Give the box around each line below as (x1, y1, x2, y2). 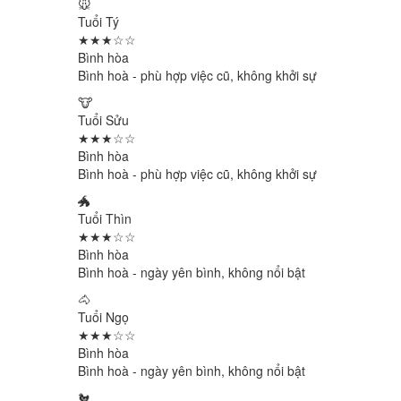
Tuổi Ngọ (78, 308, 129, 326)
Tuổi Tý (78, 13, 119, 30)
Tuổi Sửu (78, 111, 129, 129)
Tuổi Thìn (78, 209, 132, 227)
